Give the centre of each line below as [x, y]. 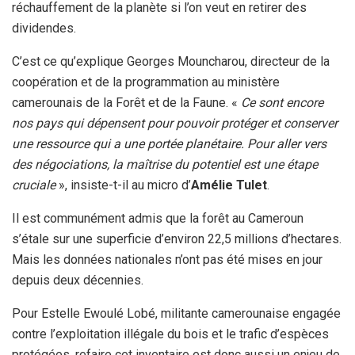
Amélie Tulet [229, 185]
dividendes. [44, 29]
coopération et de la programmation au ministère [146, 82]
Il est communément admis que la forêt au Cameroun [158, 219]
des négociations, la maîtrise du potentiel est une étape [165, 165]
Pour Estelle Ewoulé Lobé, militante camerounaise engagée [176, 314]
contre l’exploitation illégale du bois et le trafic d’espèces [170, 334]
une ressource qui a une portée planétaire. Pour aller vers [169, 144]
